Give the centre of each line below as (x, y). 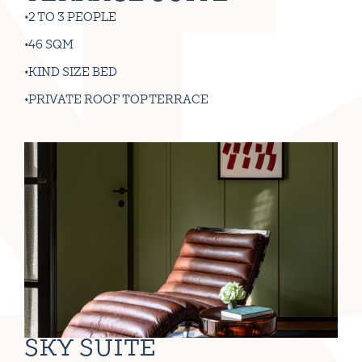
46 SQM (51, 46)
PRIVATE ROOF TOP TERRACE (118, 101)
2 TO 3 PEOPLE (72, 18)
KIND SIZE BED (73, 73)
